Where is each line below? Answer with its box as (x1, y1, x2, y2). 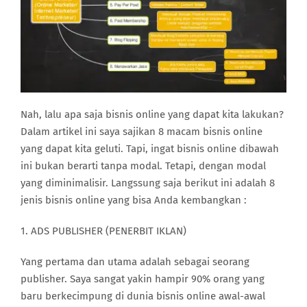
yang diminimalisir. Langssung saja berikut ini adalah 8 (21, 176, 275, 189)
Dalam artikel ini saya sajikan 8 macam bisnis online (21, 125, 262, 138)
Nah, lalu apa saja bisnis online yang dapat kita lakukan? (21, 108, 284, 121)
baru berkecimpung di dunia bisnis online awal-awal (21, 289, 265, 302)
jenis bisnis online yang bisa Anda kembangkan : (21, 193, 247, 206)
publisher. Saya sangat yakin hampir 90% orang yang (21, 272, 265, 285)
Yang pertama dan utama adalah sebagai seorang (21, 255, 249, 268)
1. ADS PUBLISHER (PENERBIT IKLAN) (21, 224, 186, 237)
